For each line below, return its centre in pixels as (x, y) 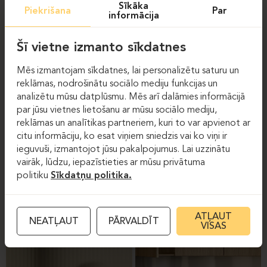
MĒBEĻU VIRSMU (44, 158)
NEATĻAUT (54, 222)
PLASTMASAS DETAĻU (187, 145)
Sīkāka (133, 7)
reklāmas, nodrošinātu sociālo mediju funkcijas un (117, 84)
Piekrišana (48, 11)
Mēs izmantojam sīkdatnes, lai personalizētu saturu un (128, 71)
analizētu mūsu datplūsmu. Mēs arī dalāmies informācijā (131, 97)
